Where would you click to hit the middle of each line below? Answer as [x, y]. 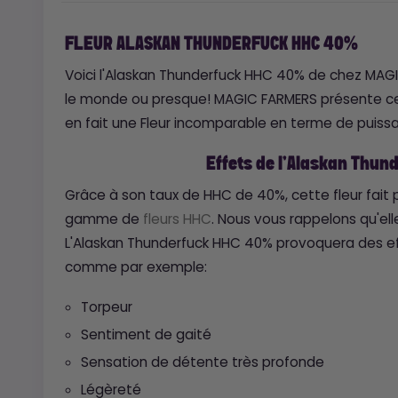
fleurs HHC [177, 219]
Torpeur [106, 307]
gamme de [103, 219]
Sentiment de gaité [146, 335]
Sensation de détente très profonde [202, 362]
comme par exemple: [135, 267]
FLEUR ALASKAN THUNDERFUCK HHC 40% [211, 44]
